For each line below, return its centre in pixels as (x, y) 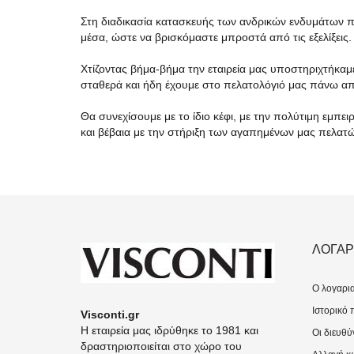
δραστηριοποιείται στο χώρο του (161, 346)
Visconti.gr (110, 314)
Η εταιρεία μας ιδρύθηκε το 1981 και (169, 330)
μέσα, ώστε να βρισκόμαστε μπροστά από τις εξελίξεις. (216, 37)
